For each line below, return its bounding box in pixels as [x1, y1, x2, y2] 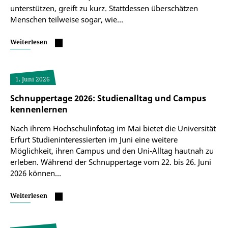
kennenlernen [10, 104, 68, 115]
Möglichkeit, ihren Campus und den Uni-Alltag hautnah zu [10, 146, 214, 156]
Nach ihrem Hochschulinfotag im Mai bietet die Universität [10, 123, 216, 133]
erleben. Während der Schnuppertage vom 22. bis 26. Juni [10, 157, 211, 167]
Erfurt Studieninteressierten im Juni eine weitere [10, 134, 178, 145]
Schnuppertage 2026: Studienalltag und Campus [10, 93, 206, 104]
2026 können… [10, 168, 61, 178]
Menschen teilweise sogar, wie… [10, 14, 123, 24]
